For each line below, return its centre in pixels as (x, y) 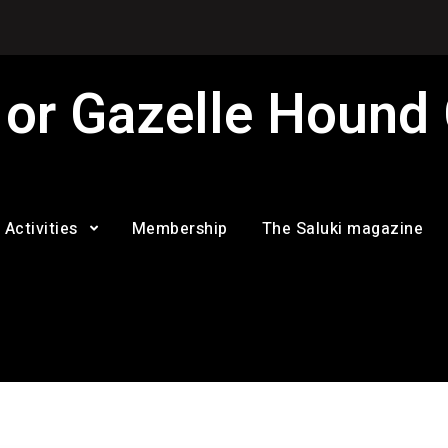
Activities (41, 229)
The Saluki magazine (342, 229)
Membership (179, 229)
